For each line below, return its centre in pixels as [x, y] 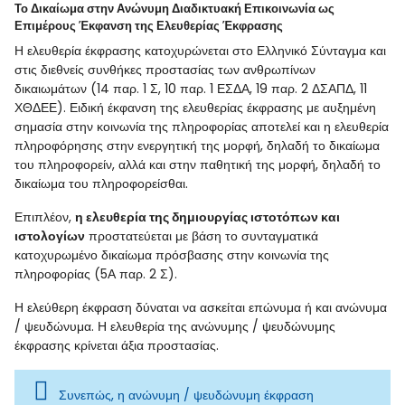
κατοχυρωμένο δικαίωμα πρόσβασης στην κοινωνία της [172, 254]
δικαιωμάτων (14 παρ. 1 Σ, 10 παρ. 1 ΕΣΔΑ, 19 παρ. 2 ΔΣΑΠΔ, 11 [191, 88]
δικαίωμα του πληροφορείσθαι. [101, 183]
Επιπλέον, [45, 217]
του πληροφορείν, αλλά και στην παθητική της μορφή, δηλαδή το [198, 164]
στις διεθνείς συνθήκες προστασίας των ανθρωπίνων [165, 69]
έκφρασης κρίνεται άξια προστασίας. [117, 345]
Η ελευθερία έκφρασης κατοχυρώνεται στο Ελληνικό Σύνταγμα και [200, 50]
